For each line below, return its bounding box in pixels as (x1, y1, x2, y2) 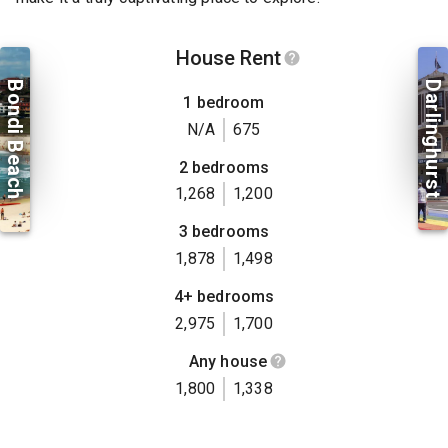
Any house (188, 351, 268, 371)
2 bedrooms (178, 157, 270, 177)
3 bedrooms (178, 222, 270, 242)
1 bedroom (183, 93, 265, 113)
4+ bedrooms (173, 286, 275, 306)
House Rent (175, 46, 281, 71)
